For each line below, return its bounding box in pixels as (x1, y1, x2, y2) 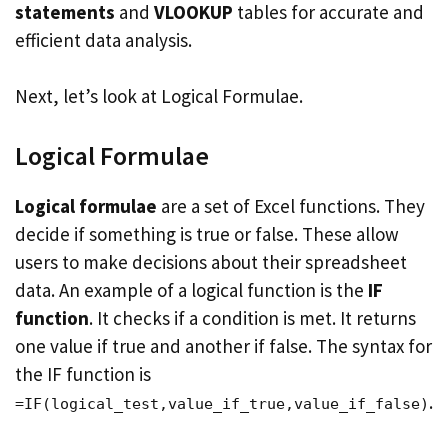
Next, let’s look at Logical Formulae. (15, 84, 303, 108)
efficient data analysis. (15, 27, 192, 52)
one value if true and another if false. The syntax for (15, 333, 432, 358)
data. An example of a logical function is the (15, 277, 368, 302)
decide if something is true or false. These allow (15, 221, 399, 246)
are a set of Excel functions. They (157, 193, 425, 218)
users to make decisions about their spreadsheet (15, 249, 407, 274)
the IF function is (15, 361, 151, 386)
